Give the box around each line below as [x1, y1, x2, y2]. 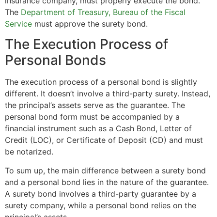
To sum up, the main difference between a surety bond [5, 165, 206, 175]
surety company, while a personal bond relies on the [5, 200, 196, 210]
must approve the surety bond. [32, 19, 148, 29]
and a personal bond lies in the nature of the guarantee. [5, 177, 209, 187]
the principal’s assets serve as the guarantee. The [5, 100, 185, 110]
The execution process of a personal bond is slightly [5, 77, 197, 87]
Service [5, 19, 32, 29]
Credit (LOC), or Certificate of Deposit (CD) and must [5, 135, 203, 145]
